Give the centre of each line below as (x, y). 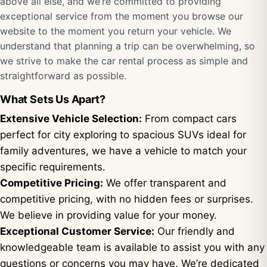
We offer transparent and (165, 183)
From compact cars (189, 119)
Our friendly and (195, 231)
